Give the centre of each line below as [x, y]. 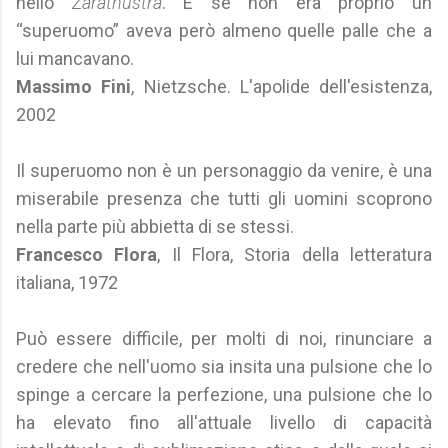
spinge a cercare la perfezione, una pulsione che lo [224, 394]
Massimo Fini [74, 86]
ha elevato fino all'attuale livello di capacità [224, 422]
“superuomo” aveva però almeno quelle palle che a [224, 30]
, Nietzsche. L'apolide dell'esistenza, [281, 86]
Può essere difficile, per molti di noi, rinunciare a [224, 338]
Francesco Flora [87, 254]
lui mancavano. [75, 58]
